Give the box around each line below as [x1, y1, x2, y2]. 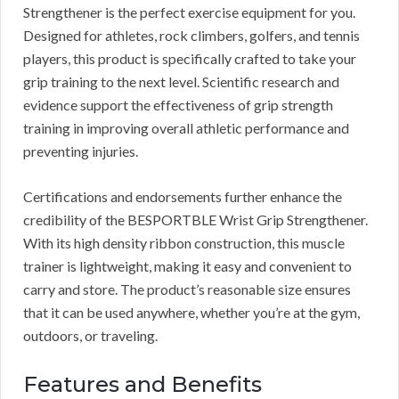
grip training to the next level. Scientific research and [23, 73, 339, 91]
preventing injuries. [23, 142, 138, 160]
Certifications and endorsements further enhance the [23, 188, 342, 206]
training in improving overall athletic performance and [23, 119, 349, 137]
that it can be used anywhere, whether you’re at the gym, [23, 304, 360, 322]
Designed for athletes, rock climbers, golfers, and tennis [23, 27, 360, 45]
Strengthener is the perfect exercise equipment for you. [23, 4, 355, 21]
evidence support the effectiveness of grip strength [23, 96, 333, 114]
